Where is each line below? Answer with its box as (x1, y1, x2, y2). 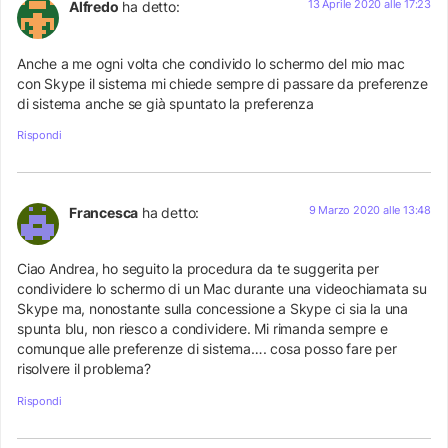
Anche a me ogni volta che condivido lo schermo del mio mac (17, 54, 405, 72)
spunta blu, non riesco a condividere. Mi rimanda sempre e (17, 320, 388, 338)
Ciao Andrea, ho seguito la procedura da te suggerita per (17, 260, 379, 278)
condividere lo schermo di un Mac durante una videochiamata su (17, 280, 427, 298)
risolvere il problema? (17, 360, 151, 378)
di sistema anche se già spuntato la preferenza (17, 94, 314, 112)
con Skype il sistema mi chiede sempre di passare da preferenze (17, 74, 428, 92)
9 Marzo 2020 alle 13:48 (308, 202, 431, 217)
